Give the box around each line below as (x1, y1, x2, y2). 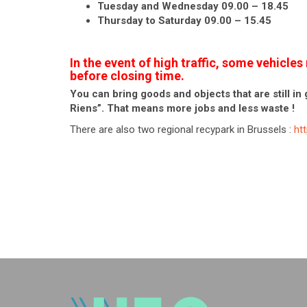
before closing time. (70, 69, 184, 83)
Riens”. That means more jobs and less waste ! (70, 102, 297, 114)
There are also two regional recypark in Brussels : (70, 123, 294, 136)
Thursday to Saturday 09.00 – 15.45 (97, 14, 271, 27)
